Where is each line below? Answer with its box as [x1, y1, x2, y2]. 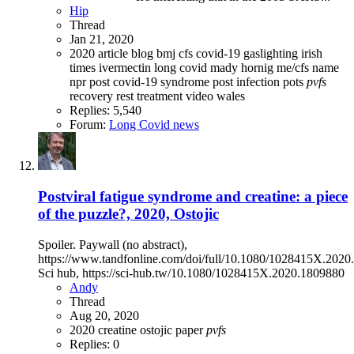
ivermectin [99, 61, 154, 75]
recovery [70, 89, 116, 104]
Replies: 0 [70, 337, 119, 351]
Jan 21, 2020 [70, 32, 134, 47]
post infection [213, 75, 283, 89]
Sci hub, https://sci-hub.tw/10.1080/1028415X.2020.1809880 [38, 265, 345, 280]
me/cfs [277, 61, 312, 75]
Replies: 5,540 [70, 104, 141, 118]
